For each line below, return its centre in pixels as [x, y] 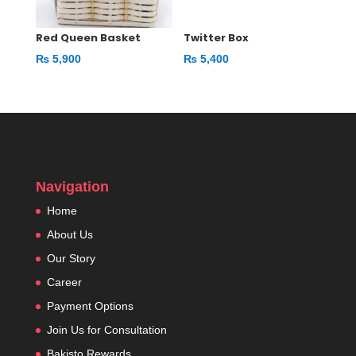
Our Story [71, 258]
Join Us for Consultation [106, 330]
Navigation [72, 187]
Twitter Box [217, 38]
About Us [70, 234]
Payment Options [90, 306]
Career [64, 282]
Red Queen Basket [88, 38]
